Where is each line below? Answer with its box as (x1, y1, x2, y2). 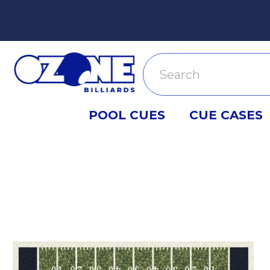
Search (142, 53, 184, 69)
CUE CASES (189, 107, 263, 122)
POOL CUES (89, 107, 166, 122)
